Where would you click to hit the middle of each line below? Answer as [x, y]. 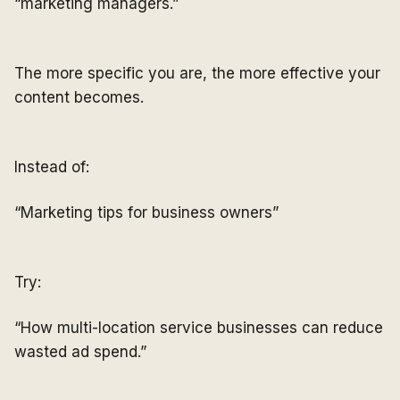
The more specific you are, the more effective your [197, 74]
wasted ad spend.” [80, 352]
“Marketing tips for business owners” [146, 213]
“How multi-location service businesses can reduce [199, 328]
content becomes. [79, 98]
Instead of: [52, 167]
